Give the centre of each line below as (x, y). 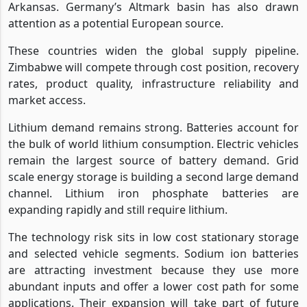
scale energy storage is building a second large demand (153, 176)
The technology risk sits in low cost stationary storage (153, 237)
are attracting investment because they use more (153, 270)
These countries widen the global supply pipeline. (153, 50)
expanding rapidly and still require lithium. (118, 209)
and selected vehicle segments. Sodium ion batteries (153, 253)
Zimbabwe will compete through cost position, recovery (153, 67)
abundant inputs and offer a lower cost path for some (153, 286)
